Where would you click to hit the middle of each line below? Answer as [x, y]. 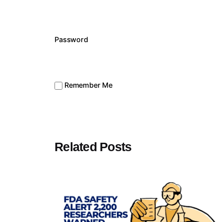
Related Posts [93, 147]
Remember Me [88, 85]
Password [71, 40]
